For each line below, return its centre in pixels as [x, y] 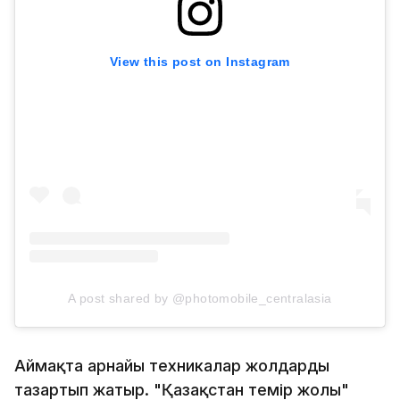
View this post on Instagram [200, 62]
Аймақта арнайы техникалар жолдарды [172, 365]
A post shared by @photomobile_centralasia [200, 298]
